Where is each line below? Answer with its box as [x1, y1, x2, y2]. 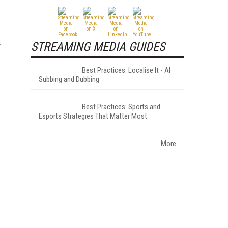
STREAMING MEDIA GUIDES [31, 39, 165, 54]
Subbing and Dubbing [39, 74, 99, 84]
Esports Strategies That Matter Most [39, 111, 147, 121]
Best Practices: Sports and [82, 102, 160, 111]
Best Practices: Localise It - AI [82, 65, 170, 75]
